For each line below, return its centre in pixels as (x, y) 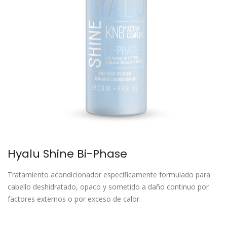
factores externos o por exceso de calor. (74, 199)
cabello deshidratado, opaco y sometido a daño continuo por (108, 187)
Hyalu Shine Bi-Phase (67, 154)
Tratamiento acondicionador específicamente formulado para (109, 175)
